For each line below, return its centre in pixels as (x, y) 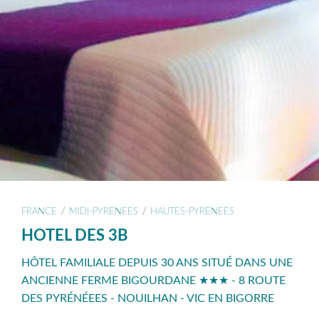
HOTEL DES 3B (74, 236)
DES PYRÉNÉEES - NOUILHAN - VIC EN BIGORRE (148, 299)
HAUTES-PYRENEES (192, 211)
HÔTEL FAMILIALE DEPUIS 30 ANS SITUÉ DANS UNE (157, 263)
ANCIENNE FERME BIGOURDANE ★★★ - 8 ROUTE (153, 281)
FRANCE (39, 211)
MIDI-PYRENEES (104, 211)
